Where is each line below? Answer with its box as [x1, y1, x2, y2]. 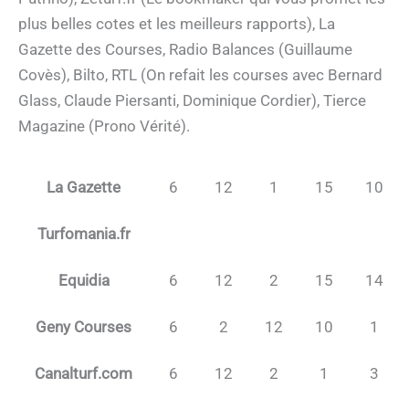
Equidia [58, 271, 110, 290]
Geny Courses [36, 318, 131, 337]
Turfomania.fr [37, 225, 131, 244]
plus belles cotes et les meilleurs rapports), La [18, 15, 335, 34]
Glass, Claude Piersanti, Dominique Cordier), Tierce [18, 91, 366, 110]
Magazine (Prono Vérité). [18, 117, 190, 136]
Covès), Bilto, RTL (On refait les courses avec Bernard [18, 66, 383, 85]
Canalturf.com [35, 364, 132, 383]
